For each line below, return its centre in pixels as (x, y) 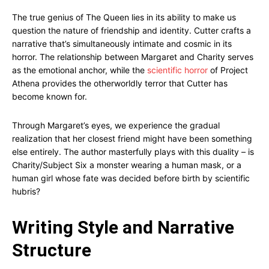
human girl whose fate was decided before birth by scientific (131, 178)
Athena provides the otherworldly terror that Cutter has (120, 83)
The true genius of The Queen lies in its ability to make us (124, 17)
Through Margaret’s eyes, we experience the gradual (116, 125)
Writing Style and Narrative (123, 227)
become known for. (50, 96)
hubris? (26, 191)
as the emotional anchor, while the (80, 70)
